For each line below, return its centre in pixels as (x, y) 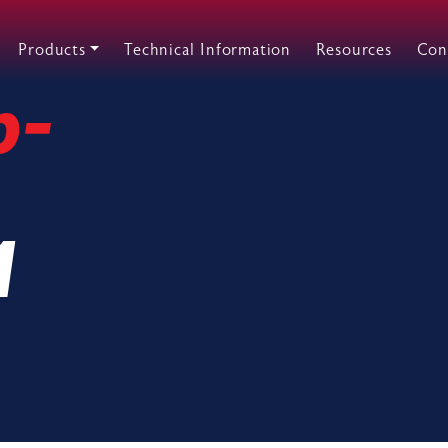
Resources (353, 50)
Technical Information (207, 50)
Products (52, 50)
